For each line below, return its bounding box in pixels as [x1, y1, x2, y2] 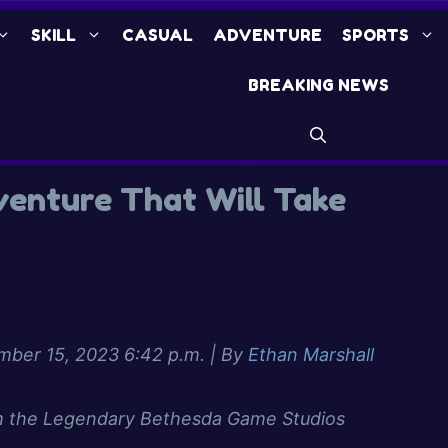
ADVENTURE [212, 25, 322, 45]
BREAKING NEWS [247, 75, 389, 95]
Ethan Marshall [248, 344, 374, 365]
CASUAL [121, 25, 193, 45]
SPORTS [341, 25, 409, 45]
